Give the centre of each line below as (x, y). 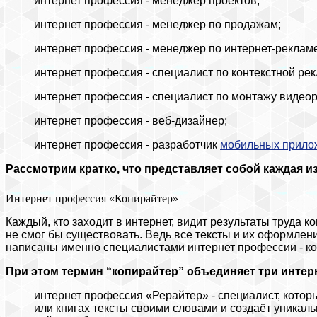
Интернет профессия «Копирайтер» (92, 198)
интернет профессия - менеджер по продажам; (157, 24)
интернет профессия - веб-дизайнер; (131, 120)
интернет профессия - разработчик (127, 144)
